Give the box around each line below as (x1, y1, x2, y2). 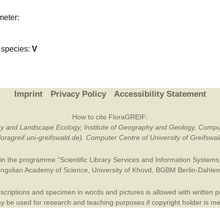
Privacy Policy (50, 89, 106, 99)
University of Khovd (91, 166, 152, 174)
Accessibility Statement (113, 89, 206, 99)
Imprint (14, 89, 43, 99)
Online (183, 20, 204, 28)
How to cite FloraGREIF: (72, 113, 148, 121)
